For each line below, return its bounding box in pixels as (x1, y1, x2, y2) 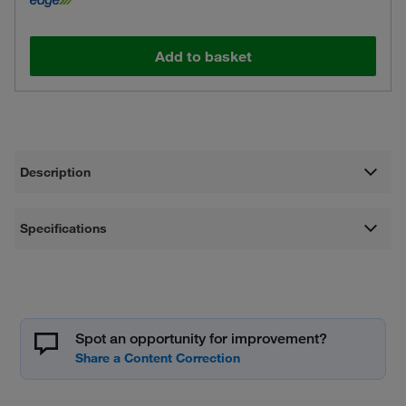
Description (20, 163, 92, 180)
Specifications (20, 219, 108, 237)
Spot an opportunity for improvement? (75, 329, 328, 347)
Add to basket (154, 46, 252, 65)
